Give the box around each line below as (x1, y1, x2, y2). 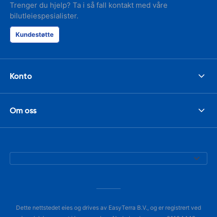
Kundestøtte (15, 31, 54, 38)
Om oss (10, 105, 37, 116)
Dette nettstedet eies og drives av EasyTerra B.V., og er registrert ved (16, 204, 201, 211)
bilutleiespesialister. (10, 11, 78, 20)
